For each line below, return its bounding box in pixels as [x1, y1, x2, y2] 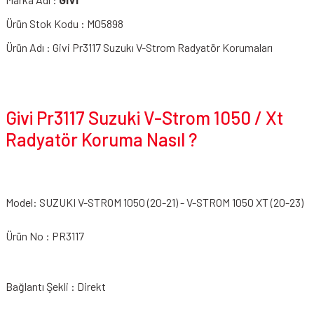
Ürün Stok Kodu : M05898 [6, 17, 123, 30]
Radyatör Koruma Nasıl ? [6, 128, 197, 150]
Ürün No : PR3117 [6, 229, 84, 243]
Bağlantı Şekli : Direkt [6, 280, 106, 293]
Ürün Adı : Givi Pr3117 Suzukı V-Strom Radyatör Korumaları [6, 41, 273, 54]
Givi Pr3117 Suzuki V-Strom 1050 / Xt [6, 107, 283, 128]
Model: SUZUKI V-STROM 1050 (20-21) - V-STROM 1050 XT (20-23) [6, 196, 303, 209]
